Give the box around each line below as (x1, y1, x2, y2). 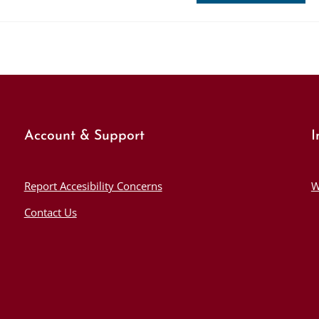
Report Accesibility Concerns (23, 179, 162, 193)
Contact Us (23, 205, 77, 219)
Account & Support (23, 128, 145, 143)
